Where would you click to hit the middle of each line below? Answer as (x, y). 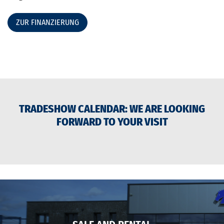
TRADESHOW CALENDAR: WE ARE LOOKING (112, 109)
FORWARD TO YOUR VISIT (112, 122)
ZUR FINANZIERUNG (47, 22)
